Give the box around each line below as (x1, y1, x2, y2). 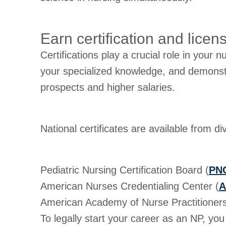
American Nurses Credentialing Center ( (40, 180, 219, 192)
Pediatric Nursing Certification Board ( (40, 164, 209, 176)
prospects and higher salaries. (40, 81, 175, 93)
